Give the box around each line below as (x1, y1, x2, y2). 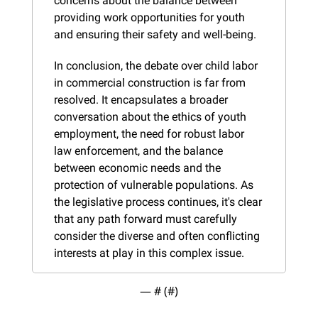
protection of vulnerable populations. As (54, 177, 253, 192)
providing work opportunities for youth (54, 10, 245, 24)
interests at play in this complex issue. (54, 246, 244, 260)
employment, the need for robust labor (54, 126, 244, 141)
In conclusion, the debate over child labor (54, 58, 258, 72)
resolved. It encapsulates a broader (54, 92, 228, 106)
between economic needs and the (54, 160, 221, 175)
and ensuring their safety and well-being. (54, 27, 256, 41)
